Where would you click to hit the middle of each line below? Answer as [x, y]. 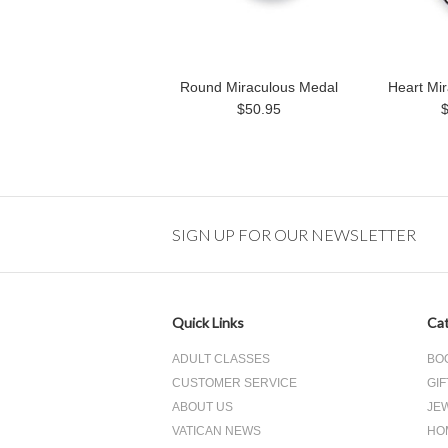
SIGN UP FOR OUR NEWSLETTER [294, 234]
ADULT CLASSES [221, 359]
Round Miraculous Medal [259, 87]
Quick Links [208, 322]
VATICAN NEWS [216, 431]
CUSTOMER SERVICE [234, 383]
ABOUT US [202, 407]
